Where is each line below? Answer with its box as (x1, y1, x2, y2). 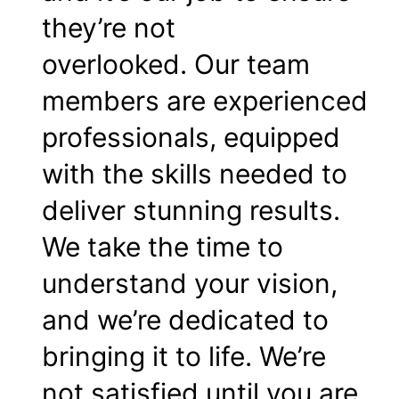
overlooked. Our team (42, 47, 310, 80)
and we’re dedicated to (42, 303, 329, 336)
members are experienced (42, 84, 368, 117)
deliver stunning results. (42, 193, 340, 226)
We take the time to (42, 230, 283, 263)
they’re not (42, 11, 175, 44)
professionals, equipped (42, 120, 340, 153)
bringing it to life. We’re (42, 339, 326, 372)
